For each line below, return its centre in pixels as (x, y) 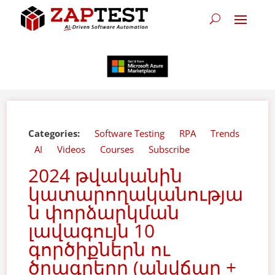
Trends (225, 133)
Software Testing (130, 133)
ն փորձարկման (104, 212)
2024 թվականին (106, 175)
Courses (117, 149)
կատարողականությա (136, 194)
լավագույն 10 (92, 230)
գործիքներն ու (99, 249)
